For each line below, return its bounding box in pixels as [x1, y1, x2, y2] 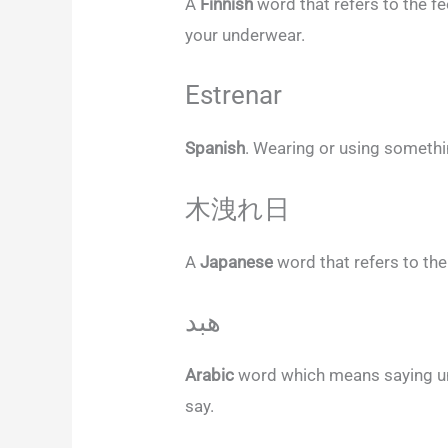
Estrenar [185, 80, 283, 111]
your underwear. [185, 25, 310, 46]
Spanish [185, 138, 246, 159]
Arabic [185, 364, 239, 385]
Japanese [200, 251, 278, 272]
